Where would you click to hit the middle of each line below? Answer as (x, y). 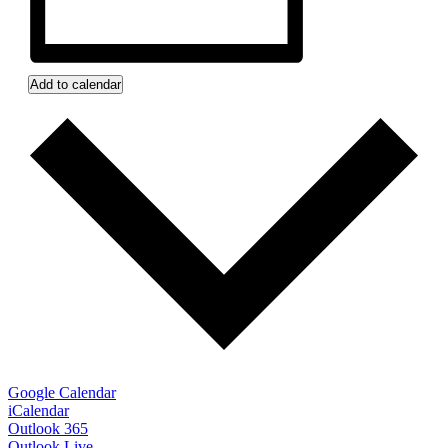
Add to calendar (75, 85)
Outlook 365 (48, 428)
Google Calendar (62, 392)
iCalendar (38, 410)
